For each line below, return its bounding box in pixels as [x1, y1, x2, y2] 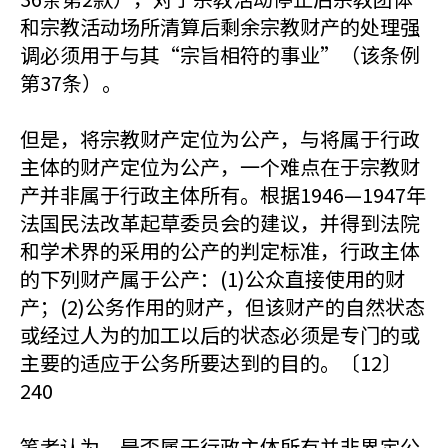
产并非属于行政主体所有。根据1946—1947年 [20, 180, 426, 209]
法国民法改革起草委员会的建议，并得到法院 [20, 208, 420, 237]
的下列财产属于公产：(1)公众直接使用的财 [20, 264, 405, 293]
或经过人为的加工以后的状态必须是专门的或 [20, 320, 420, 349]
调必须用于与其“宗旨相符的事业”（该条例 [20, 40, 420, 69]
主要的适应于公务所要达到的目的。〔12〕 [20, 348, 402, 377]
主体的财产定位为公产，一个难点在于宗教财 [20, 152, 420, 181]
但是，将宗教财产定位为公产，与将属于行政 [20, 124, 420, 153]
